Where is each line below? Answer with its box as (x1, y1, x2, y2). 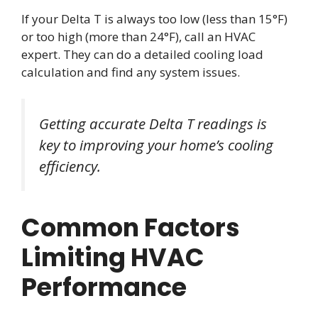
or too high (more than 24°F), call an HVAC (21, 28, 256, 45)
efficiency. (39, 156, 101, 177)
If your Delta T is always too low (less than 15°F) (21, 10, 287, 27)
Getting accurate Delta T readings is (39, 114, 267, 134)
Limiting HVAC (21, 239, 204, 275)
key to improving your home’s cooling (39, 135, 273, 155)
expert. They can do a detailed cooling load (21, 45, 263, 62)
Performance (21, 269, 187, 305)
